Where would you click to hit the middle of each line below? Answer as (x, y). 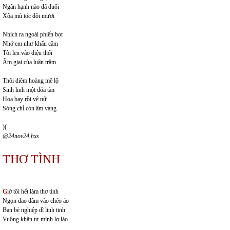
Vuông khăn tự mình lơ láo (35, 219)
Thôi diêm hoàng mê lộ (31, 81)
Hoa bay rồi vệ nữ (25, 99)
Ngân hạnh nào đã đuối (31, 7)
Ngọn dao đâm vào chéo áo (36, 201)
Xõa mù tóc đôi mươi (28, 16)
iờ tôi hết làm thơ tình (33, 191)
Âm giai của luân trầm (29, 62)
